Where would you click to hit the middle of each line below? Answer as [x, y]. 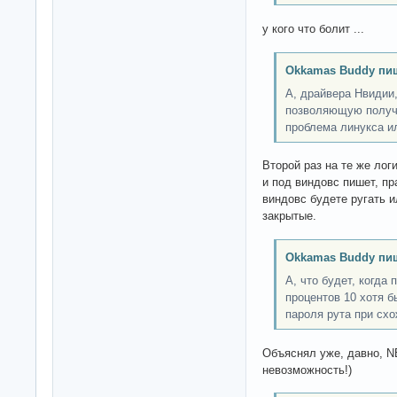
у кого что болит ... [313, 29]
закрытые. [289, 216]
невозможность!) [307, 370]
